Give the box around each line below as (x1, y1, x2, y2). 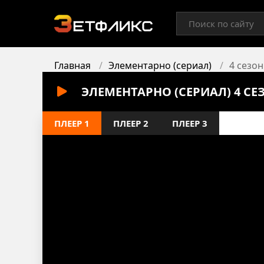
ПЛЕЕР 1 (54, 117, 90, 129)
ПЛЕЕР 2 (113, 117, 148, 129)
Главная (54, 59, 91, 72)
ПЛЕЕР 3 (172, 117, 207, 129)
